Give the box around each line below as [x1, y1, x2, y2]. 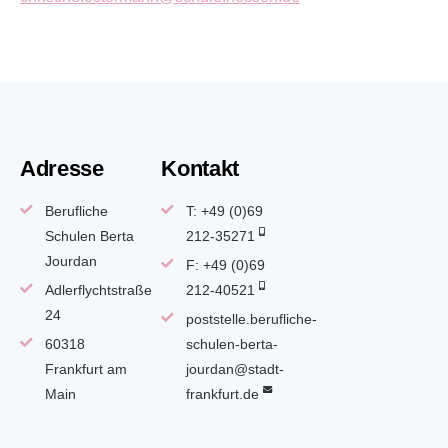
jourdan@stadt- [185, 360, 284, 377]
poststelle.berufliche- [185, 310, 317, 327]
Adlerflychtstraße [44, 281, 152, 298]
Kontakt [161, 155, 240, 181]
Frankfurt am [44, 360, 127, 377]
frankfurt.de [185, 385, 259, 402]
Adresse [20, 155, 104, 181]
